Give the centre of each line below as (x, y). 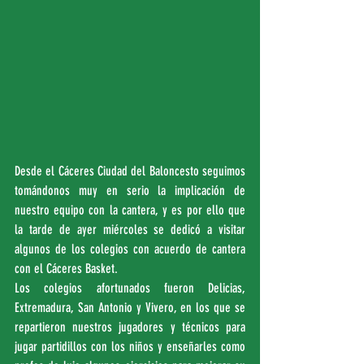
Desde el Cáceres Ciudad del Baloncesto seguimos (130, 171)
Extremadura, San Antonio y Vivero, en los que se (130, 308)
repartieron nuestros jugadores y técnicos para (130, 327)
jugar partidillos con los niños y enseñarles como (130, 347)
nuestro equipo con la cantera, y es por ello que (130, 210)
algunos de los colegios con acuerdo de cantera (130, 249)
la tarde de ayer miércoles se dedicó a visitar (130, 230)
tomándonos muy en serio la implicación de (130, 191)
